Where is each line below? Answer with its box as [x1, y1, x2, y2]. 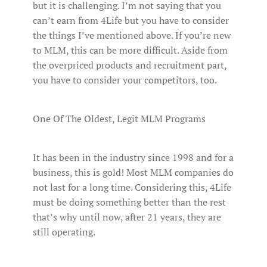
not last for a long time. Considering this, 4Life [33, 181, 231, 194]
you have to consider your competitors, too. [33, 73, 217, 87]
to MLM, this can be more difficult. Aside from [33, 44, 228, 57]
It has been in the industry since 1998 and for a [33, 151, 234, 164]
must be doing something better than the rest [33, 195, 226, 209]
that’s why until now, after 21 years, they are [33, 210, 221, 224]
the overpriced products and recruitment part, [33, 58, 226, 72]
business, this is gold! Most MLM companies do [33, 166, 234, 179]
